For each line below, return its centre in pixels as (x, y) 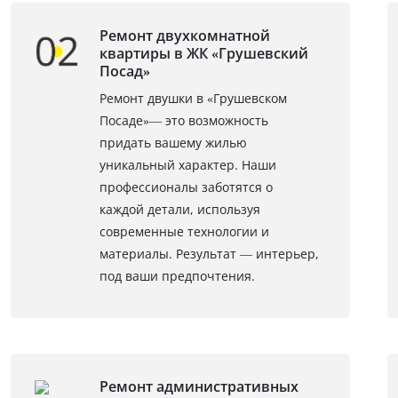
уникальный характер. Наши (187, 165)
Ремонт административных (199, 386)
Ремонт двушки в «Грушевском (193, 98)
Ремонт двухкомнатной (184, 36)
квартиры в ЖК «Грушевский (203, 53)
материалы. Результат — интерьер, (209, 254)
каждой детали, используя (179, 209)
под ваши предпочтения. (177, 276)
